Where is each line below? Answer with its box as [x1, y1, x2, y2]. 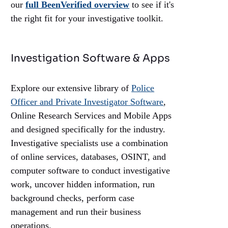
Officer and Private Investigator [11, 97, 128, 107]
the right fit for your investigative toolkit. [11, 13, 164, 24]
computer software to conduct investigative [11, 165, 170, 176]
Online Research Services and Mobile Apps [11, 110, 172, 121]
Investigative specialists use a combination [11, 138, 168, 149]
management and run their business [11, 207, 141, 217]
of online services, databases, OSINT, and [11, 152, 166, 162]
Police [131, 83, 155, 94]
